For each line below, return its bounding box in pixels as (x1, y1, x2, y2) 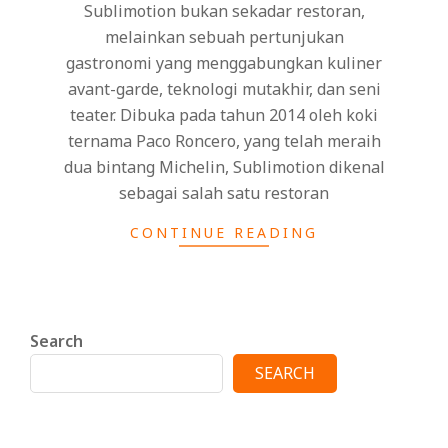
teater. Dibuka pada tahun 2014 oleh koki (70, 103, 378, 126)
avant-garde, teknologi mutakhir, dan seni (67, 77, 381, 100)
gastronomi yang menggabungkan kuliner (66, 51, 382, 74)
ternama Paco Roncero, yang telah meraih (67, 129, 381, 152)
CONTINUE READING (130, 222, 318, 242)
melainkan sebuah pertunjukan (104, 25, 344, 48)
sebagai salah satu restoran (119, 181, 329, 204)
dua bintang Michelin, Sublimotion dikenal (63, 155, 385, 178)
